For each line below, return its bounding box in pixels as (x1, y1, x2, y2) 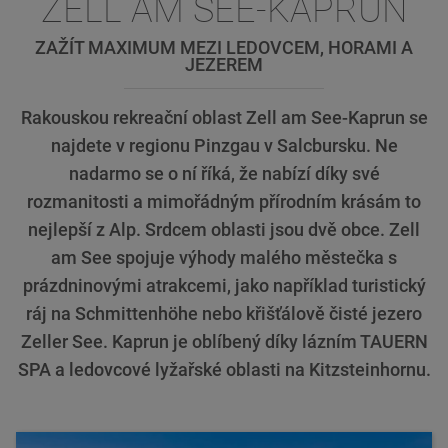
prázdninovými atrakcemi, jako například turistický (22, 276, 426, 296)
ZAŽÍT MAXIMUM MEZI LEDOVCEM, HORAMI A (35, 37, 413, 58)
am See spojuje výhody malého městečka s (51, 248, 397, 268)
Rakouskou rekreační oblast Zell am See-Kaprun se (20, 108, 428, 128)
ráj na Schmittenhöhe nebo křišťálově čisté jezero (26, 304, 422, 324)
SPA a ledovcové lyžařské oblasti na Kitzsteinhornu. (17, 360, 431, 380)
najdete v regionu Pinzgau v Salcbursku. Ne (50, 136, 398, 156)
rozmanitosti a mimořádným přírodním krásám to (27, 192, 421, 212)
